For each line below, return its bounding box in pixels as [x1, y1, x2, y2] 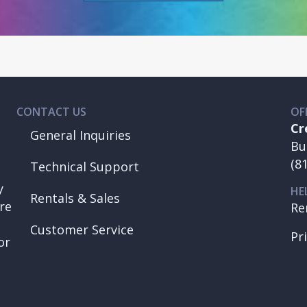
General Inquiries [29, 127, 131, 144]
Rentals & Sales [29, 190, 120, 207]
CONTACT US [16, 104, 86, 120]
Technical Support [29, 158, 139, 175]
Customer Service [29, 221, 134, 238]
